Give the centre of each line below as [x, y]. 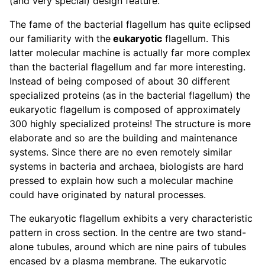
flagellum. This [196, 39]
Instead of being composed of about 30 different [120, 81]
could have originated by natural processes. [108, 195]
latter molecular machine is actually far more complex [130, 53]
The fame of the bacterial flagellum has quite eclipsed [130, 25]
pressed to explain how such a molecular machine [121, 181]
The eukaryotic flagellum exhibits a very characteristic [131, 219]
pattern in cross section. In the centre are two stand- [128, 233]
